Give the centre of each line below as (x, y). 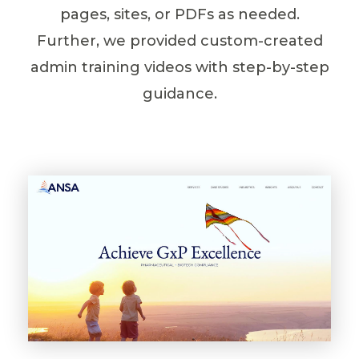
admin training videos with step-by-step (179, 67)
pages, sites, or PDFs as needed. (179, 14)
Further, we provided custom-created (179, 40)
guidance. (179, 93)
